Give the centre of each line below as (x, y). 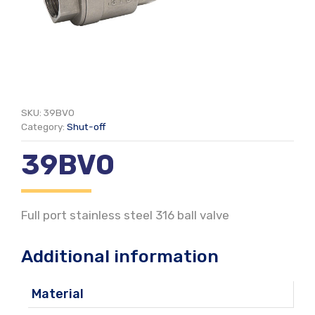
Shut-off (86, 127)
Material (58, 294)
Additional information (120, 256)
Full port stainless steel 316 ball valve (125, 216)
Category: (44, 127)
